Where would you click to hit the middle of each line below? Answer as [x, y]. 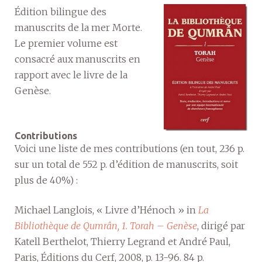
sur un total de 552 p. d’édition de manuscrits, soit [126, 164]
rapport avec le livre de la [71, 75]
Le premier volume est [66, 43]
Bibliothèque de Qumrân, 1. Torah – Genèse [106, 225]
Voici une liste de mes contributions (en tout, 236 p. [130, 148]
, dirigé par [221, 225]
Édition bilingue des [61, 12]
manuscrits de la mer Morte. [78, 27]
